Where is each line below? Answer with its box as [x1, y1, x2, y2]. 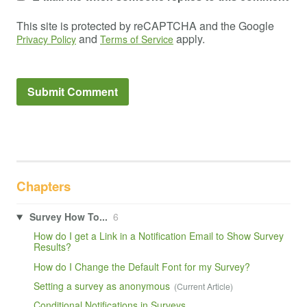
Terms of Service [100, 32, 173, 46]
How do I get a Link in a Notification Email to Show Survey [33, 229, 284, 243]
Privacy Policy [16, 32, 76, 46]
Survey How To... [29, 210, 108, 224]
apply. [173, 30, 205, 47]
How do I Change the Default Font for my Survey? [33, 259, 250, 273]
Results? [33, 240, 71, 254]
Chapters [16, 176, 71, 195]
